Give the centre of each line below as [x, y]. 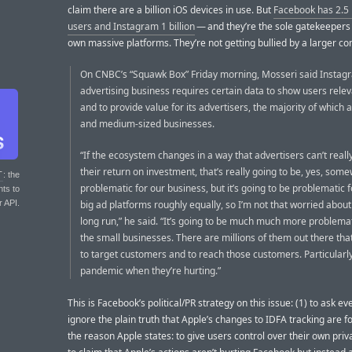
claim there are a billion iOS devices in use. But [170, 9]
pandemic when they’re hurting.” [150, 271]
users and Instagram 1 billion [131, 26]
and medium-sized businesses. [147, 124]
